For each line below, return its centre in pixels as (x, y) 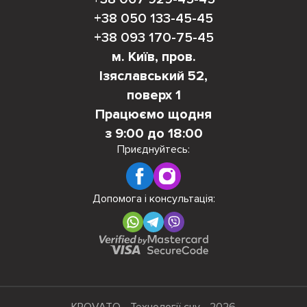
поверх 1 (153, 95)
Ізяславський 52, (153, 76)
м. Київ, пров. (153, 57)
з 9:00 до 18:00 (153, 134)
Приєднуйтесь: (153, 149)
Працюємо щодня (153, 114)
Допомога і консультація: (153, 199)
